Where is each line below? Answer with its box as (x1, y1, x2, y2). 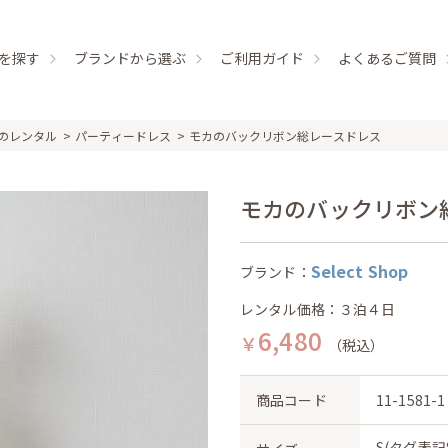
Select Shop (310, 259, 409, 283)
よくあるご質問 (338, 47, 436, 68)
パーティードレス (74, 127, 174, 144)
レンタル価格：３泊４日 (240, 299, 396, 319)
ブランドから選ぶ (74, 47, 186, 68)
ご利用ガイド (220, 47, 304, 68)
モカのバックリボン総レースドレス (189, 127, 382, 144)
